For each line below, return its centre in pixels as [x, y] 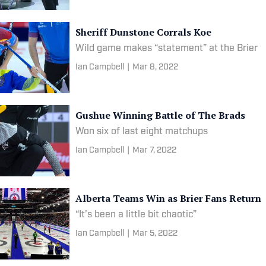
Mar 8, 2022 [156, 67]
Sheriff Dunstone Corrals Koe [144, 32]
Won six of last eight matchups [142, 132]
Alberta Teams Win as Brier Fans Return [169, 198]
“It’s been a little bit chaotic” [136, 215]
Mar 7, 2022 [155, 150]
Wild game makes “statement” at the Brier [167, 48]
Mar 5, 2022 [155, 233]
